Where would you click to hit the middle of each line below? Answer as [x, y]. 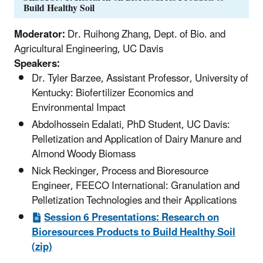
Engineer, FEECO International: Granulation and [136, 186]
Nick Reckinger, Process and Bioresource [120, 171]
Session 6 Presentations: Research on [132, 218]
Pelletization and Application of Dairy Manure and [136, 139]
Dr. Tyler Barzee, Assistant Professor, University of [140, 78]
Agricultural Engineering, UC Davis [89, 49]
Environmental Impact [79, 108]
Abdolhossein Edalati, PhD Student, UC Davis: [131, 125]
